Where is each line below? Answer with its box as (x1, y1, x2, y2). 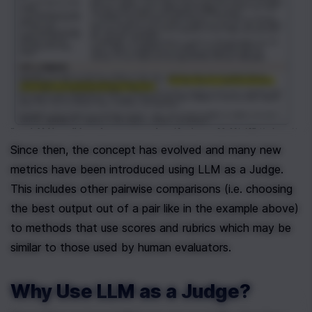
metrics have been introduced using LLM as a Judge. (10, 162, 283, 176)
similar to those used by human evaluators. (10, 240, 231, 254)
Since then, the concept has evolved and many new (10, 142, 281, 157)
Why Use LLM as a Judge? (10, 279, 251, 303)
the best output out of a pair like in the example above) (10, 201, 299, 215)
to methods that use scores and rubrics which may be (10, 220, 291, 235)
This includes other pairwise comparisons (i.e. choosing (10, 181, 292, 196)
